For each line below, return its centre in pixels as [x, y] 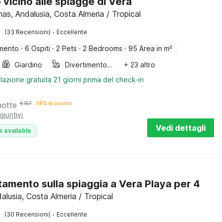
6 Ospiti [38, 48]
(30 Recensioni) [28, 214]
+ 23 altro [140, 65]
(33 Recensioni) [28, 32]
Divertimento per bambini [110, 65]
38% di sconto [54, 103]
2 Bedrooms [103, 48]
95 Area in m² [151, 48]
